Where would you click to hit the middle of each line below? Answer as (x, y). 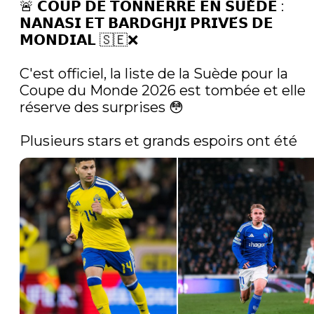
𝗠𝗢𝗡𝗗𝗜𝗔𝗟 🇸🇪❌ (79, 40)
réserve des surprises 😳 (102, 108)
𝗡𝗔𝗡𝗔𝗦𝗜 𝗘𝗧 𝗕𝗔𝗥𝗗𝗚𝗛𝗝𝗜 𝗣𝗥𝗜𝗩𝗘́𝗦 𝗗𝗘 (146, 23)
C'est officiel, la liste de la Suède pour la (154, 74)
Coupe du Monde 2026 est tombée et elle (163, 91)
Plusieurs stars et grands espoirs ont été (160, 141)
